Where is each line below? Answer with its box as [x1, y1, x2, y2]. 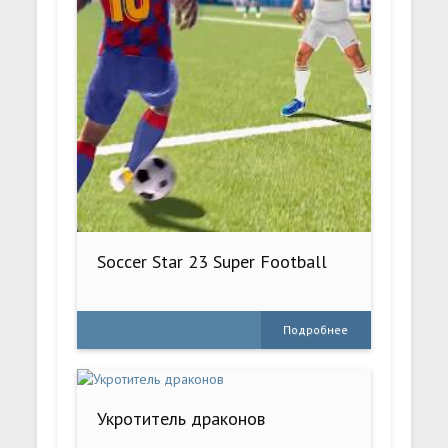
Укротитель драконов [97, 406, 266, 430]
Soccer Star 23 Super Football [97, 249, 328, 273]
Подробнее [283, 321, 349, 337]
